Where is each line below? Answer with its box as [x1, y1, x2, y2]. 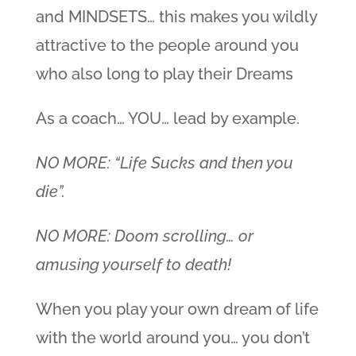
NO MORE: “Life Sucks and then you [35, 153, 293, 173]
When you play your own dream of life [35, 300, 319, 319]
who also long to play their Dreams [35, 64, 293, 84]
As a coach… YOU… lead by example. [35, 109, 300, 129]
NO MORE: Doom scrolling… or [35, 226, 253, 246]
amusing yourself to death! [35, 255, 231, 275]
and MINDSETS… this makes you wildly [35, 7, 317, 27]
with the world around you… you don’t [35, 328, 310, 348]
